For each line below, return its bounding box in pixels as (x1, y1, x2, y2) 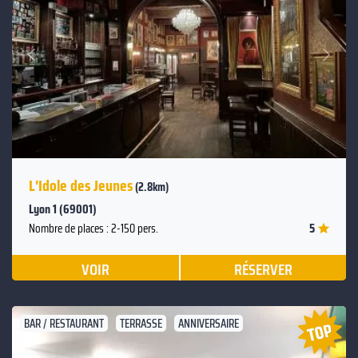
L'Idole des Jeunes (29, 173, 133, 199)
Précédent (33, 53, 78, 74)
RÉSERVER (233, 257, 292, 283)
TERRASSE (120, 314, 162, 334)
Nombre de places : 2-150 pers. (29, 219, 158, 239)
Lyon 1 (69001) (29, 199, 97, 220)
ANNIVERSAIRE (178, 314, 239, 334)
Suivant (291, 35, 324, 56)
